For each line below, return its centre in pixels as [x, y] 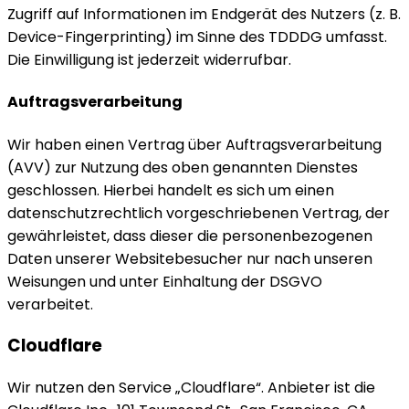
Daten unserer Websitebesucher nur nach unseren [190, 258]
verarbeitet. [50, 304]
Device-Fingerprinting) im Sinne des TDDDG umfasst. [197, 37]
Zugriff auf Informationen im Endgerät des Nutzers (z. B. [204, 15]
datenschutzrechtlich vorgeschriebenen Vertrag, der [199, 213]
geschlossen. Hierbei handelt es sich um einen [171, 190]
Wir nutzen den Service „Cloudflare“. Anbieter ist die [191, 388]
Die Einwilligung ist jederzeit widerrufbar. [149, 60]
